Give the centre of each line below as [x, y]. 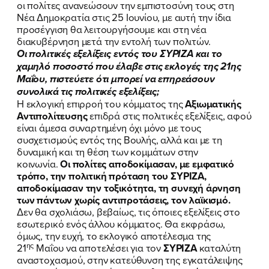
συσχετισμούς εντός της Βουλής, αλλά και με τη [119, 139]
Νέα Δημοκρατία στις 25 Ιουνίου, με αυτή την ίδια [124, 17]
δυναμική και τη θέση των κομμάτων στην [107, 151]
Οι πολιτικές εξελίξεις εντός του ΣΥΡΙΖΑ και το [119, 53]
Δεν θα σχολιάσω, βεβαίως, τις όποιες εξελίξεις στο [128, 211]
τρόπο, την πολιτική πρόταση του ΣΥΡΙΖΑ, [112, 176]
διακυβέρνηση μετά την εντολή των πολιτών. [114, 41]
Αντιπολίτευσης [53, 116]
